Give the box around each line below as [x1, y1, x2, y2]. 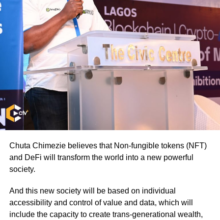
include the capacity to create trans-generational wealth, [9, 210, 203, 219]
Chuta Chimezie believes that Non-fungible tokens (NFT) [9, 141, 207, 150]
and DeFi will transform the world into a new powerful [9, 153, 193, 162]
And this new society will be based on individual [9, 186, 176, 195]
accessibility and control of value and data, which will [9, 198, 193, 207]
